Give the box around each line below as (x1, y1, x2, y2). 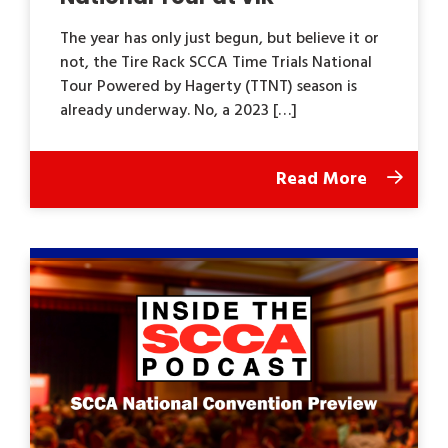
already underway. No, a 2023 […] (60, 98, 297, 125)
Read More (276, 165, 372, 195)
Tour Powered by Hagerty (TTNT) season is (60, 74, 357, 101)
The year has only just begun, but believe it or (60, 26, 379, 53)
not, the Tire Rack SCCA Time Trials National (60, 50, 372, 77)
